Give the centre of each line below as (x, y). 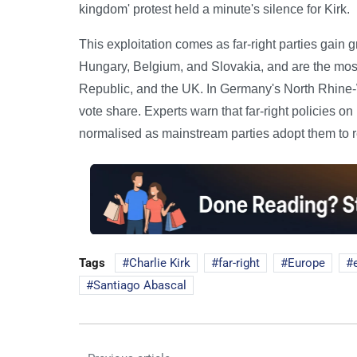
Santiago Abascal (140, 285)
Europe (306, 263)
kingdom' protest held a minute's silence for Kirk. (214, 10)
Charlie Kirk (160, 263)
